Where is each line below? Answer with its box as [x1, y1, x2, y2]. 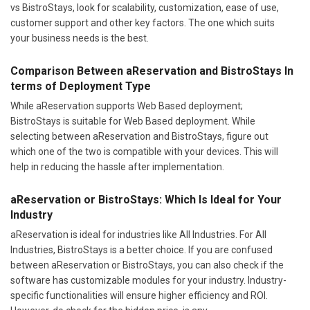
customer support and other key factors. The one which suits [10, 17, 275, 29]
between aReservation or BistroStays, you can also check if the [10, 259, 284, 271]
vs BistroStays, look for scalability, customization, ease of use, [10, 2, 279, 14]
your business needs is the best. [10, 33, 149, 44]
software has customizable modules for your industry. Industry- [10, 275, 286, 286]
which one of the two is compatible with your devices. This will [10, 146, 278, 158]
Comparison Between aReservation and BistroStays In [10, 64, 293, 78]
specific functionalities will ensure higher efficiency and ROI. [10, 290, 268, 302]
